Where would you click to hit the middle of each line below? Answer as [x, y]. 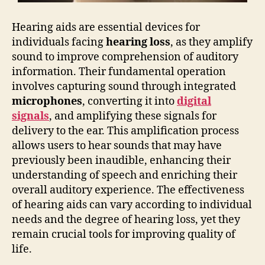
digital [194, 102]
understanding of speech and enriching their [125, 176]
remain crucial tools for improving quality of [124, 235]
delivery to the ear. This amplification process [125, 131]
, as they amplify [211, 43]
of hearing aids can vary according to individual [132, 205]
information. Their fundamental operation [119, 72]
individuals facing [59, 43]
